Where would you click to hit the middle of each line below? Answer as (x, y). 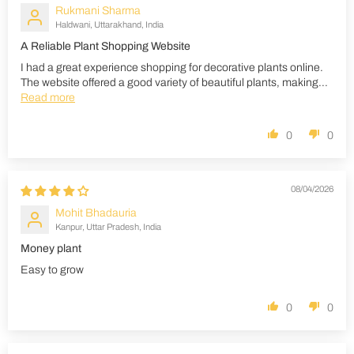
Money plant (51, 248)
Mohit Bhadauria (96, 213)
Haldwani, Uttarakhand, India (109, 24)
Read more (48, 97)
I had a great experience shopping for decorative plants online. (172, 67)
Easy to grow (52, 269)
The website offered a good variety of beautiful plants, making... (174, 82)
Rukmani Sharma (98, 10)
